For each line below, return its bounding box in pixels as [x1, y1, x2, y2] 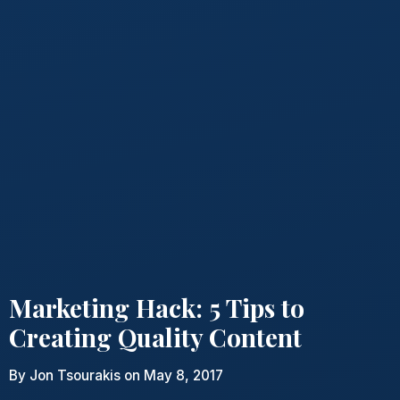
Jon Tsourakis [29, 367, 121, 385]
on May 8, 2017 [124, 367, 223, 385]
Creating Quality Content [9, 321, 302, 354]
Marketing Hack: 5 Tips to [9, 291, 304, 325]
